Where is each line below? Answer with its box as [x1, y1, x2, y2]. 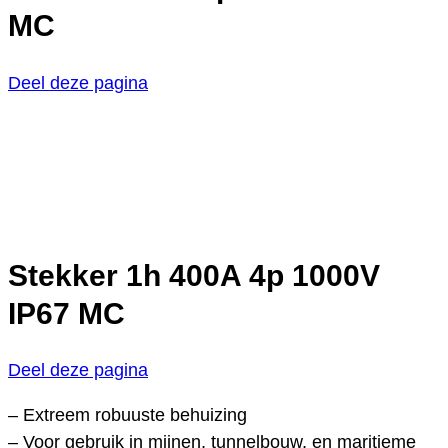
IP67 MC [8, 296, 125, 330]
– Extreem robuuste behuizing [8, 405, 247, 426]
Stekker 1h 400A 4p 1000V [8, 258, 380, 292]
